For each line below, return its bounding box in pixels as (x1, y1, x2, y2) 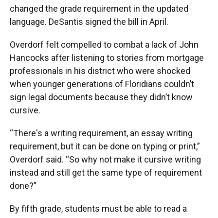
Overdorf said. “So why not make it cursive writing (10, 154, 201, 164)
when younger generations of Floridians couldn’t (10, 78, 194, 89)
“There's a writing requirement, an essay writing (10, 127, 193, 138)
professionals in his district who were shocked (10, 65, 190, 76)
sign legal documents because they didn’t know (10, 91, 193, 102)
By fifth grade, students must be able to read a (10, 203, 187, 214)
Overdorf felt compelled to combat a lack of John (10, 39, 199, 50)
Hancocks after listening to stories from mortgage (10, 52, 204, 63)
